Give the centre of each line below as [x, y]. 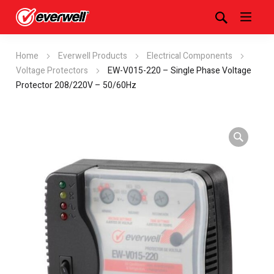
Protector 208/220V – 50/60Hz [76, 85]
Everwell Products [93, 56]
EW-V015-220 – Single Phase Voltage [180, 71]
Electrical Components [190, 56]
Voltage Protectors [52, 71]
